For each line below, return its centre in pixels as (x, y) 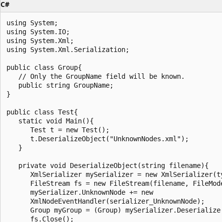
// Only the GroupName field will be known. (96, 76)
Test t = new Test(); (58, 130)
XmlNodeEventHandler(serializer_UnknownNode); (106, 201)
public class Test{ (42, 112)
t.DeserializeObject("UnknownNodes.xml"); (98, 139)
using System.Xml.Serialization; (68, 49)
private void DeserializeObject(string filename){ (108, 165)
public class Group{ (44, 67)
